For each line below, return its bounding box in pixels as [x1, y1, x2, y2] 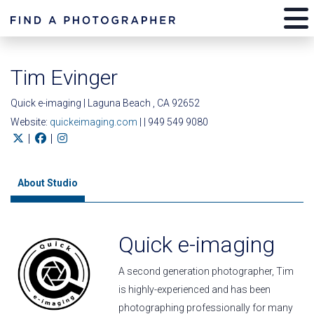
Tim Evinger [11, 65, 118, 90]
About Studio [18, 177, 78, 189]
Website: [11, 116, 50, 128]
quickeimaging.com [50, 116, 139, 128]
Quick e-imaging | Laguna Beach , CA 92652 [11, 97, 200, 109]
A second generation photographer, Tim [118, 266, 294, 277]
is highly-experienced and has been [118, 284, 271, 295]
